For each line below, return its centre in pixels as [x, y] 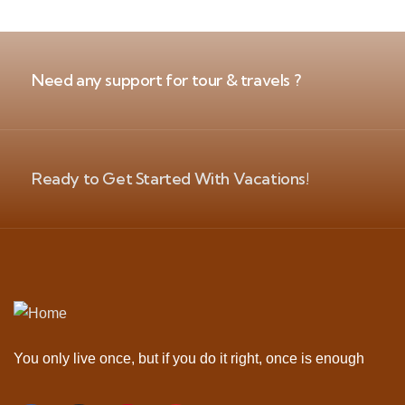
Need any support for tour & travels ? [166, 80]
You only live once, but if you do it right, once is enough [189, 358]
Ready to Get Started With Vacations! [170, 178]
